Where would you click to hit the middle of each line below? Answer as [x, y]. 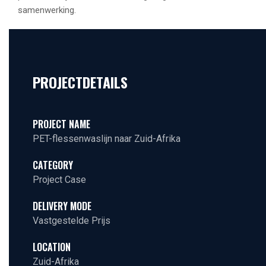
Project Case [59, 180]
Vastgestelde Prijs [72, 221]
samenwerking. [47, 10]
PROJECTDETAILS [80, 82]
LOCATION [52, 247]
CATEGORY [53, 165]
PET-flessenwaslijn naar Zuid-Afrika [107, 139]
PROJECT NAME [61, 124]
